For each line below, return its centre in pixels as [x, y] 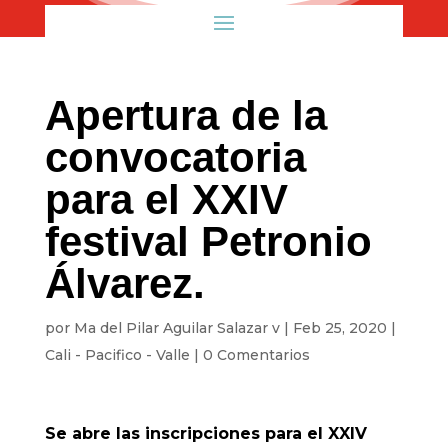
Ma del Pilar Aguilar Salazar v [176, 328]
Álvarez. [124, 283]
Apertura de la [185, 115]
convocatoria [175, 157]
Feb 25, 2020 [339, 328]
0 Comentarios [256, 355]
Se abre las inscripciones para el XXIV [205, 433]
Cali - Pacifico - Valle [117, 355]
